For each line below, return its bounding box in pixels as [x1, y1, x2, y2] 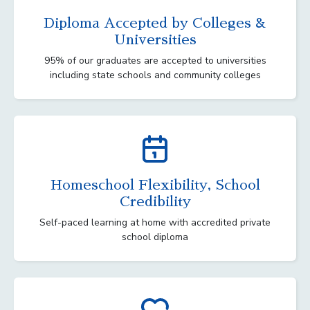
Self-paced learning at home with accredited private [39, 215, 271, 229]
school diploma [122, 230, 188, 244]
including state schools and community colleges [49, 68, 261, 82]
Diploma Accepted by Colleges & [44, 15, 266, 30]
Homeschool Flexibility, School [50, 177, 260, 192]
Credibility [119, 194, 191, 208]
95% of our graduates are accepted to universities [44, 53, 266, 67]
